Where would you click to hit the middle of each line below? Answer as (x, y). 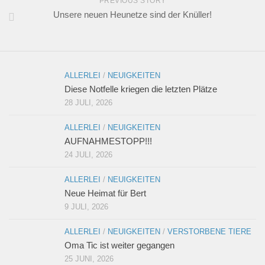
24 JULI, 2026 (88, 155)
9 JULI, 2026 (86, 207)
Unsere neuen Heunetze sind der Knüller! (132, 15)
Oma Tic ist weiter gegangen (119, 245)
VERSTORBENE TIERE (209, 232)
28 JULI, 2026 (88, 103)
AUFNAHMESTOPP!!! (108, 141)
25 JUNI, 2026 (89, 259)
